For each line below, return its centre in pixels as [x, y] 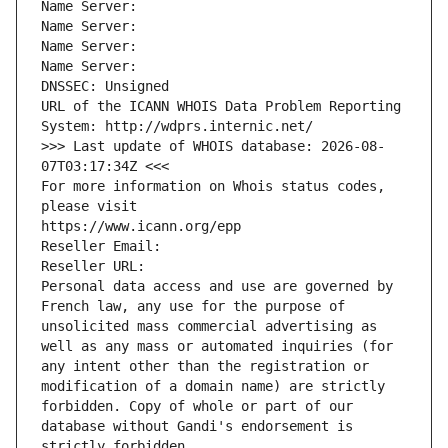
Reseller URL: [97, 266]
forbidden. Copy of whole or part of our [197, 406]
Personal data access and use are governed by [217, 286]
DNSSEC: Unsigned [105, 86]
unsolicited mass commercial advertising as [209, 326]
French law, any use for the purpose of [193, 306]
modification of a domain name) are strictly [213, 386]
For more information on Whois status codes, [213, 186]
